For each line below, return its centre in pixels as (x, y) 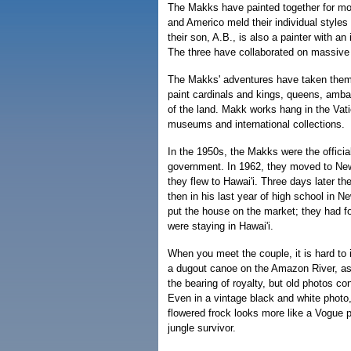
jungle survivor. (202, 328)
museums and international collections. (256, 124)
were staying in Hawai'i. (221, 226)
